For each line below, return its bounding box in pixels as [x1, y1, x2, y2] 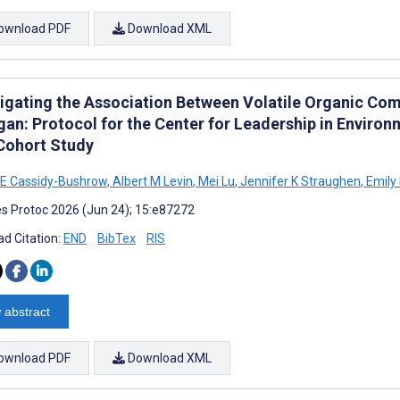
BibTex [97, 230, 136, 246]
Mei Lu [196, 173, 235, 188]
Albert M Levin [110, 173, 193, 188]
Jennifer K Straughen [237, 173, 361, 188]
